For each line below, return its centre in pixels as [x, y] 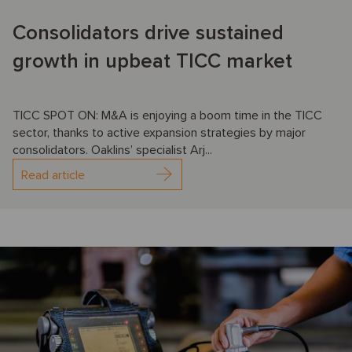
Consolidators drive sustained [148, 33]
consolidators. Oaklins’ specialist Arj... [112, 150]
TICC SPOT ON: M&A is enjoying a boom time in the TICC [167, 116]
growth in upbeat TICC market [152, 62]
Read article [53, 176]
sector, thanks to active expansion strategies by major [159, 133]
